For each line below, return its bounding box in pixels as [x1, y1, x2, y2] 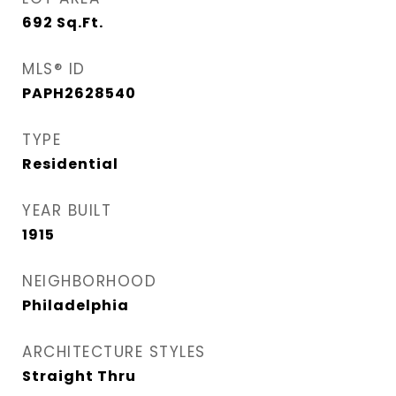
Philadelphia [22, 295, 129, 316]
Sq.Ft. [57, 12, 103, 34]
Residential [22, 154, 118, 175]
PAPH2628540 [22, 83, 136, 104]
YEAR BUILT [22, 200, 111, 222]
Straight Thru [22, 366, 136, 387]
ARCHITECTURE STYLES [22, 341, 206, 363]
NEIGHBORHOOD [22, 270, 156, 293]
